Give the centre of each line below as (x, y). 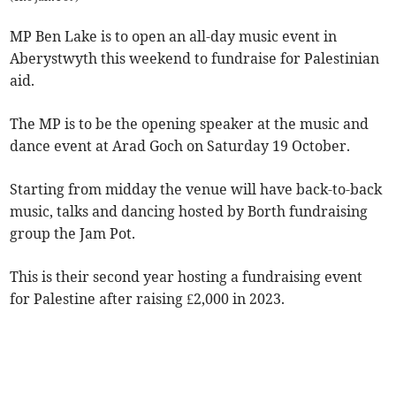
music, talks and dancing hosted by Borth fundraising (189, 212)
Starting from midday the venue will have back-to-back (196, 190)
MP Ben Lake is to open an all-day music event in (174, 37)
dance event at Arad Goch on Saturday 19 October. (180, 146)
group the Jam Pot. (73, 234)
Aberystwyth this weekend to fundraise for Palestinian (195, 59)
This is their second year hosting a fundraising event (187, 277)
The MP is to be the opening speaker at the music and (190, 124)
